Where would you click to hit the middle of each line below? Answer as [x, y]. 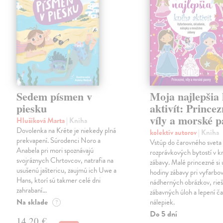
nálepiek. [163, 202]
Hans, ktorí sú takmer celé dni [59, 180]
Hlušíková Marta [42, 121]
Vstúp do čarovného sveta [186, 143]
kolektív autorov [174, 133]
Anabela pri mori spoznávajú [55, 151]
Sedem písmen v [55, 97]
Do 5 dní [164, 214]
